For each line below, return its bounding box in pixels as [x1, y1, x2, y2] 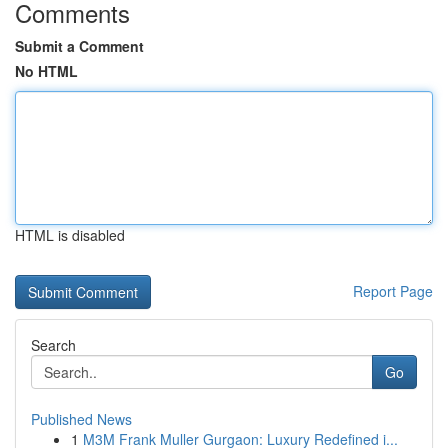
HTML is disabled [15, 225, 125, 245]
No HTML [15, 61, 78, 81]
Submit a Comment [15, 36, 144, 56]
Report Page [353, 281, 433, 301]
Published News [31, 409, 132, 429]
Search [31, 335, 76, 355]
